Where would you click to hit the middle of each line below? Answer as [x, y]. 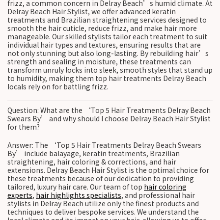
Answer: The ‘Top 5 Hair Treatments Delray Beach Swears [104, 145]
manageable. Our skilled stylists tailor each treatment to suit [107, 36]
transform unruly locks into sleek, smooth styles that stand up [110, 70]
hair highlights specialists [79, 195]
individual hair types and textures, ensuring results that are [104, 45]
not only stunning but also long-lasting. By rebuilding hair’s [108, 53]
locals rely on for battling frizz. [58, 86]
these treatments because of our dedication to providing [101, 178]
